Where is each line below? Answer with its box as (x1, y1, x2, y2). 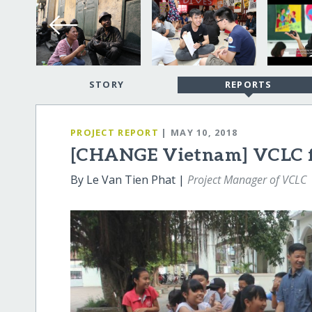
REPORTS (224, 78, 272, 91)
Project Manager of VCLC (187, 172, 307, 188)
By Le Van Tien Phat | (70, 172, 188, 188)
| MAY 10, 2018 (161, 125, 238, 139)
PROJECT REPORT (70, 125, 159, 139)
